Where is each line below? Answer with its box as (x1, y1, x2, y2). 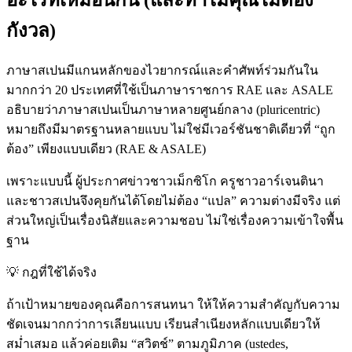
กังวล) (6, 20, 56, 41)
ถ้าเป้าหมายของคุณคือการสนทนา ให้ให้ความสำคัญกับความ (6, 298, 340, 312)
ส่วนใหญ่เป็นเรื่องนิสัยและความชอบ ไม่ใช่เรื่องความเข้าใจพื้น (6, 214, 343, 228)
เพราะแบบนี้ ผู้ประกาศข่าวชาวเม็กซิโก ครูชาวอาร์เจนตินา (6, 174, 324, 189)
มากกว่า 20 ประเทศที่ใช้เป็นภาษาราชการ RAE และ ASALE (6, 83, 333, 97)
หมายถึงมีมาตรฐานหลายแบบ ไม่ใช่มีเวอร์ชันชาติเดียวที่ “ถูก (6, 123, 335, 137)
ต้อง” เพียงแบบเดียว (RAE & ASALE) (6, 142, 206, 156)
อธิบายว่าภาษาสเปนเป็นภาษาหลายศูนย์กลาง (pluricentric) (6, 103, 320, 117)
